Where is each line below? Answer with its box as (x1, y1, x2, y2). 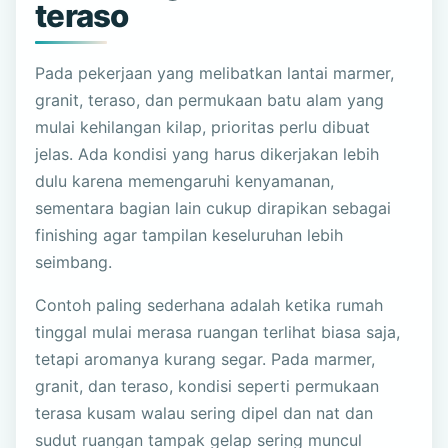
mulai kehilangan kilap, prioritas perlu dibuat (35, 117, 371, 138)
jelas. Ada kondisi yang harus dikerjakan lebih (35, 144, 380, 165)
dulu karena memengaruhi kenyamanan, (35, 171, 335, 192)
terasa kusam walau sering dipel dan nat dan (35, 403, 374, 424)
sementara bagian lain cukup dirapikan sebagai (35, 198, 392, 219)
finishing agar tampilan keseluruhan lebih (35, 225, 344, 246)
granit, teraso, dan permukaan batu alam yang (35, 90, 385, 111)
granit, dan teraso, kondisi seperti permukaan (35, 376, 380, 397)
